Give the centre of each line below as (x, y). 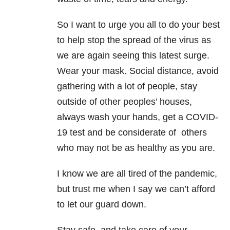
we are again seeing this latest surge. (133, 55)
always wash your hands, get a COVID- (138, 117)
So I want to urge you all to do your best (138, 24)
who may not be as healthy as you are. (136, 148)
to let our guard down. (102, 204)
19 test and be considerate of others (132, 132)
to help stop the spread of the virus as (134, 40)
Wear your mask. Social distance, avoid (138, 71)
